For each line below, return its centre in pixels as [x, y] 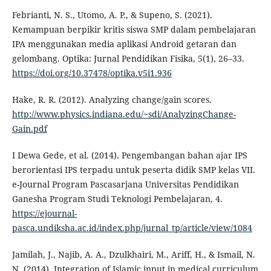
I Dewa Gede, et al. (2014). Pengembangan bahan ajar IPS [129, 155]
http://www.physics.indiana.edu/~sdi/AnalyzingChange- [124, 114]
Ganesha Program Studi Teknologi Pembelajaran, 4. [117, 199]
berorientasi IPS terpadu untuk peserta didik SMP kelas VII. [133, 170]
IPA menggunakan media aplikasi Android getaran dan [124, 44]
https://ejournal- [44, 214]
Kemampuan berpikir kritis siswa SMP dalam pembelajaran [134, 30]
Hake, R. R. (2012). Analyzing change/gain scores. [112, 100]
